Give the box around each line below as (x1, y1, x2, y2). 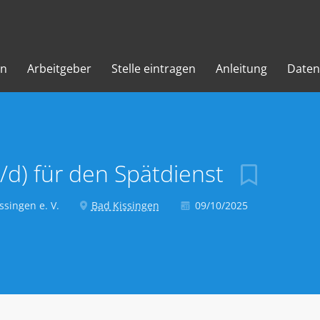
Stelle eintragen (111, 61, 196, 76)
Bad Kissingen (91, 199, 159, 212)
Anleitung (216, 61, 267, 76)
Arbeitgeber (27, 61, 91, 76)
